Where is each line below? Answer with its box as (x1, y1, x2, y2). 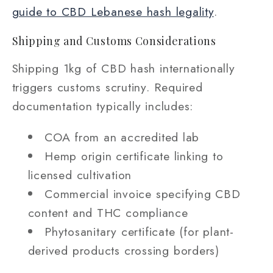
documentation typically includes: (12, 97, 194, 115)
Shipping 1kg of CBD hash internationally (12, 60, 235, 77)
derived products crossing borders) (27, 241, 220, 259)
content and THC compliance (27, 204, 188, 221)
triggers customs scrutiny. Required (12, 79, 203, 96)
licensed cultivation (27, 166, 132, 183)
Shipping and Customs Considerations (12, 33, 216, 48)
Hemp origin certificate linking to (44, 147, 224, 165)
